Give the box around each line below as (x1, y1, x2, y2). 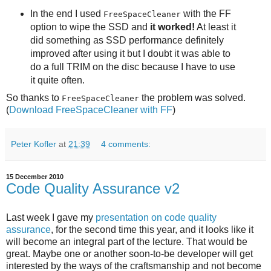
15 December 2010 (6, 173, 64, 181)
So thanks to (6, 93, 62, 103)
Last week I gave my (6, 212, 96, 223)
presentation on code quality (96, 212, 217, 223)
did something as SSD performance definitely (30, 35, 224, 46)
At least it (194, 22, 236, 33)
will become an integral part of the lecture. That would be (6, 236, 247, 247)
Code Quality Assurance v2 (6, 180, 180, 197)
